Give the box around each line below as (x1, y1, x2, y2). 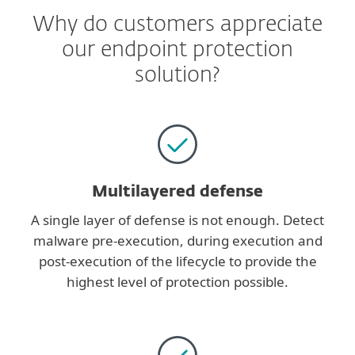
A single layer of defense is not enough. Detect (31, 211, 324, 229)
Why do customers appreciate (32, 14, 323, 36)
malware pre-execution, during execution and (32, 231, 323, 250)
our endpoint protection (62, 40, 293, 61)
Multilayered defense (92, 184, 263, 200)
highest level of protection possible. (67, 273, 288, 291)
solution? (135, 65, 220, 86)
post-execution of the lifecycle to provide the (38, 252, 317, 270)
